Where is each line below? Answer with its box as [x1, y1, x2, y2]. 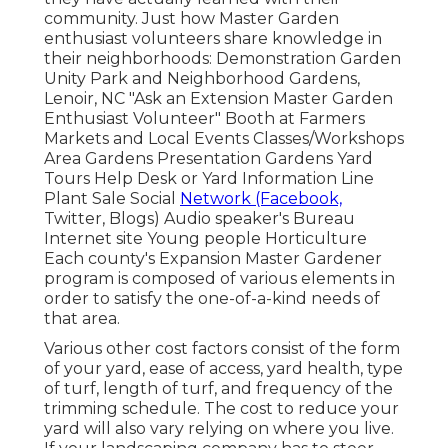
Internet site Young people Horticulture [44, 228, 367, 248]
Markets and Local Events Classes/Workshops [44, 128, 404, 148]
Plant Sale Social [44, 188, 180, 208]
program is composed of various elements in [44, 268, 395, 288]
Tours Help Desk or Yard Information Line [44, 168, 374, 188]
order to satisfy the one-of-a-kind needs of [44, 288, 380, 308]
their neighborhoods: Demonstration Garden [44, 48, 401, 68]
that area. [44, 308, 120, 328]
